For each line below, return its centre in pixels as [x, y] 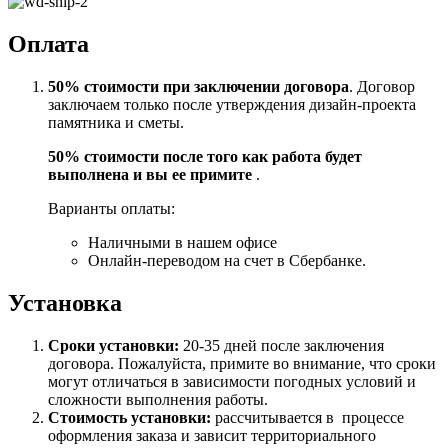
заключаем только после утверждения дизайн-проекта [232, 105]
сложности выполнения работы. [158, 399]
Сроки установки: [113, 345]
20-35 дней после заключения [281, 345]
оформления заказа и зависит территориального [212, 435]
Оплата [48, 44]
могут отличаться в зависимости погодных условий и [232, 381]
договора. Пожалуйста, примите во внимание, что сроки [242, 363]
